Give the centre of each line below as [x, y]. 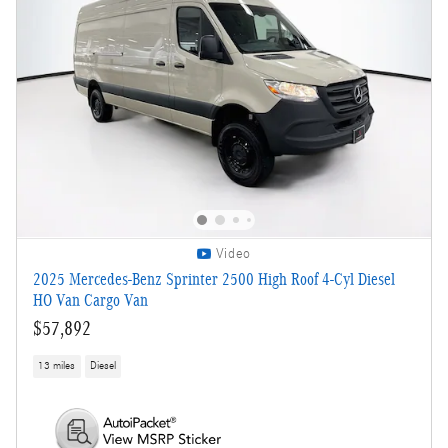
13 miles [57, 366]
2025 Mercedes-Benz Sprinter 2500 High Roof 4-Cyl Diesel [214, 279]
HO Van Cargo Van [90, 300]
